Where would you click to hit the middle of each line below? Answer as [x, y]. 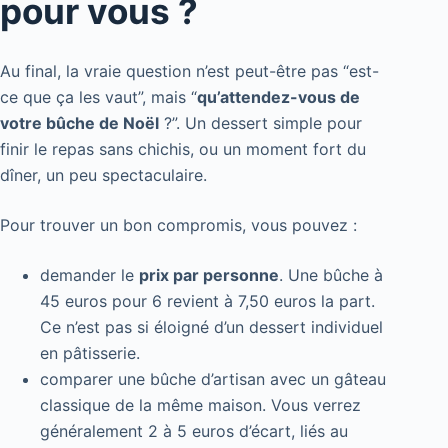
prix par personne [209, 274]
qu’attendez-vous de [278, 96]
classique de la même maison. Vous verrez [200, 404]
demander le [89, 274]
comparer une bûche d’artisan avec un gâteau [213, 378]
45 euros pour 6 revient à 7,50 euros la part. [207, 300]
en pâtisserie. [90, 352]
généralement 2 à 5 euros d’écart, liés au [194, 430]
